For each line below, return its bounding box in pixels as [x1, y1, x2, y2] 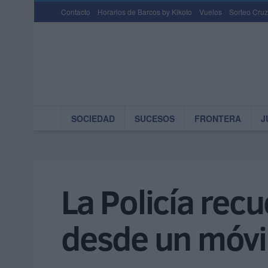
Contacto [61, 7, 90, 17]
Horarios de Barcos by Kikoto [98, 7, 192, 17]
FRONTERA [194, 112, 241, 124]
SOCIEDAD [71, 112, 115, 124]
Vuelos [199, 7, 222, 17]
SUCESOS [135, 112, 175, 124]
